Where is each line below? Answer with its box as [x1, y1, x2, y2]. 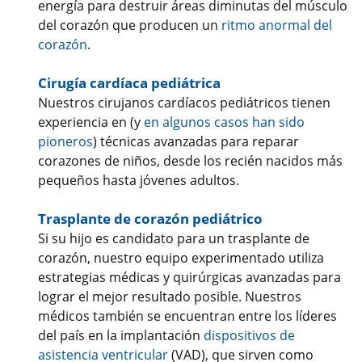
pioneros [38, 133, 93, 151]
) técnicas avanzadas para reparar [93, 133, 299, 151]
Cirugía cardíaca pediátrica [38, 74, 221, 93]
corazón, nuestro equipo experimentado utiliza [38, 249, 324, 267]
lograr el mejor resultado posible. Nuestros [38, 288, 301, 306]
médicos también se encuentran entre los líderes [38, 307, 337, 326]
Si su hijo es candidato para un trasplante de [38, 229, 309, 248]
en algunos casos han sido [144, 113, 305, 132]
